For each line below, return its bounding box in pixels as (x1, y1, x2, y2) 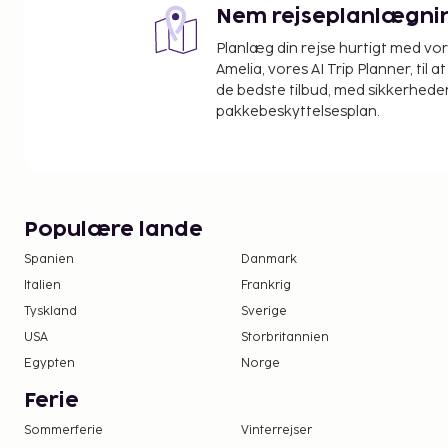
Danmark (241, 252, 298, 268)
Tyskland (24, 304, 77, 320)
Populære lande (24, 220, 203, 241)
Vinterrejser (241, 423, 313, 439)
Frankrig (241, 278, 292, 294)
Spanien (24, 252, 74, 268)
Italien (24, 278, 61, 294)
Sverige (241, 304, 288, 320)
